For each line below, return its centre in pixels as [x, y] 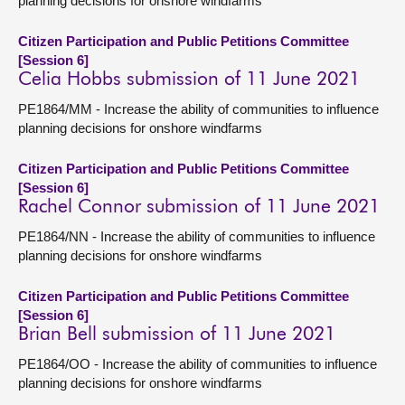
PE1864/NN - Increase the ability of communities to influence [197, 236]
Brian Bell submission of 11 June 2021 [177, 335]
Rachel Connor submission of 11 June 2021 [199, 207]
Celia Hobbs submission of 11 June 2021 [189, 80]
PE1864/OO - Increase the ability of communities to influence [198, 364]
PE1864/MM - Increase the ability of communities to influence [198, 109]
